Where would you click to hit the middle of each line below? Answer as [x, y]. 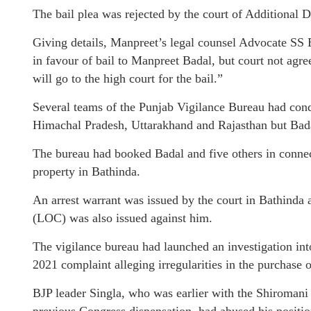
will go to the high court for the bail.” [128, 78]
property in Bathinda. [86, 171]
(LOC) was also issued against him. [123, 218]
